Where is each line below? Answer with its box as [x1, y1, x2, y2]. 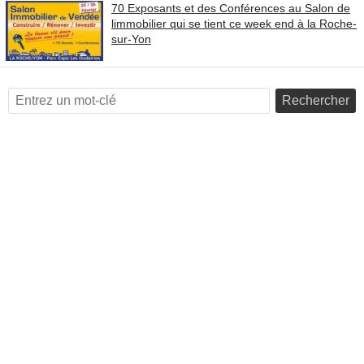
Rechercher [282, 93, 349, 107]
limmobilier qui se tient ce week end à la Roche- [111, 17, 357, 30]
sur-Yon [111, 32, 151, 45]
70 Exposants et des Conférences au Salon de [111, 2, 350, 15]
